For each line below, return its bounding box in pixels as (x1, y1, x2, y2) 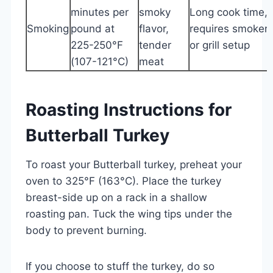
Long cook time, (190, 5, 268, 18)
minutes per (71, 5, 129, 18)
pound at (71, 22, 115, 35)
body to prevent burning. (26, 224, 147, 236)
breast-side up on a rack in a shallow (26, 191, 207, 204)
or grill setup (190, 38, 250, 51)
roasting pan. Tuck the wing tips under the (26, 207, 232, 220)
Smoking (27, 22, 69, 35)
